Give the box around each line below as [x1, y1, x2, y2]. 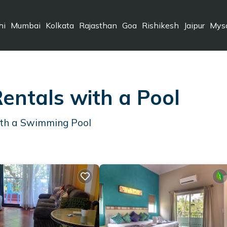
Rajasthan [79, 20, 117, 30]
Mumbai [11, 20, 41, 30]
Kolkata [46, 20, 74, 30]
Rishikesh [142, 20, 179, 30]
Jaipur [184, 20, 205, 30]
